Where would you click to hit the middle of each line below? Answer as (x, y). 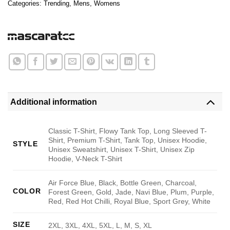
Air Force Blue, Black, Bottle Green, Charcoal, (123, 183)
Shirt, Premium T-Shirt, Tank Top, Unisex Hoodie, (128, 140)
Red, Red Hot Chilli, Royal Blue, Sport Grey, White (130, 201)
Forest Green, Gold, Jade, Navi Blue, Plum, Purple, (131, 192)
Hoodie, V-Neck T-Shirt (85, 158)
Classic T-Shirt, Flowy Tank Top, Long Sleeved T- (128, 131)
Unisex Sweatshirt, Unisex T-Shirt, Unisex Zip (122, 149)
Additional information (54, 102)
